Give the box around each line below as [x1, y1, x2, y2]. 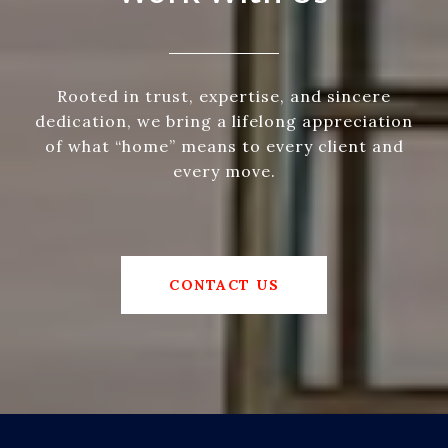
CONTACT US [169, 276, 279, 295]
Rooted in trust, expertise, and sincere [57, 86, 391, 107]
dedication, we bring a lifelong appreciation [35, 111, 413, 132]
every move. [172, 161, 276, 182]
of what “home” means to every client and [44, 136, 404, 157]
